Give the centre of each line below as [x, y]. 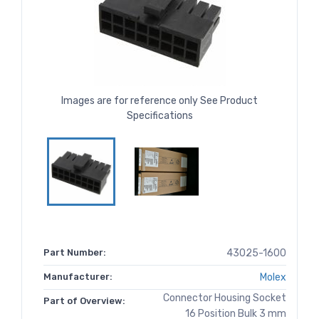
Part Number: [75, 253]
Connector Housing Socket [225, 298]
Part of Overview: [84, 301]
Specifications [159, 116]
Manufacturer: [78, 277]
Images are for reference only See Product [159, 101]
